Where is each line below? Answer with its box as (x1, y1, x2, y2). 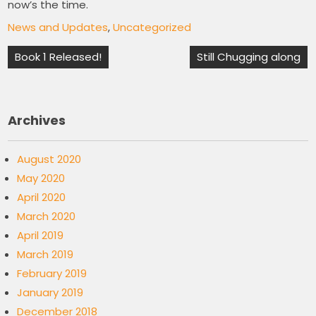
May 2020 (17, 171, 66, 186)
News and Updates (8, 20, 109, 35)
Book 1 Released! (15, 49, 102, 64)
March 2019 (17, 247, 74, 262)
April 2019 (17, 228, 64, 243)
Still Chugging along (197, 49, 301, 64)
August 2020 (17, 152, 82, 166)
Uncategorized (113, 20, 192, 35)
